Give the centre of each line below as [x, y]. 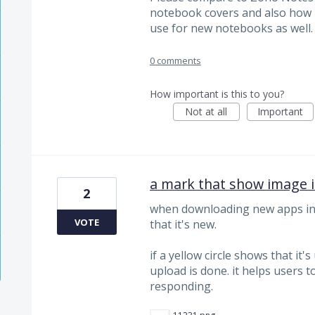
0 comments [175, 60]
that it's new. [183, 224]
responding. [181, 287]
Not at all [206, 111]
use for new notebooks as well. [231, 28]
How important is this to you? [217, 94]
